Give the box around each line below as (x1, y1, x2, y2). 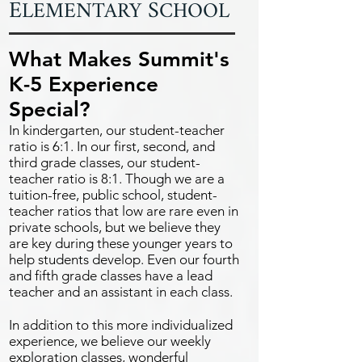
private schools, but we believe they (9, 219, 221, 235)
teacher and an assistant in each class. (9, 284, 233, 300)
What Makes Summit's (9, 47, 229, 72)
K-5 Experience (9, 72, 158, 97)
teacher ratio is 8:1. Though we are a (9, 170, 225, 187)
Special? (9, 97, 90, 122)
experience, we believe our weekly (9, 333, 211, 349)
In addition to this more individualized (9, 317, 233, 333)
